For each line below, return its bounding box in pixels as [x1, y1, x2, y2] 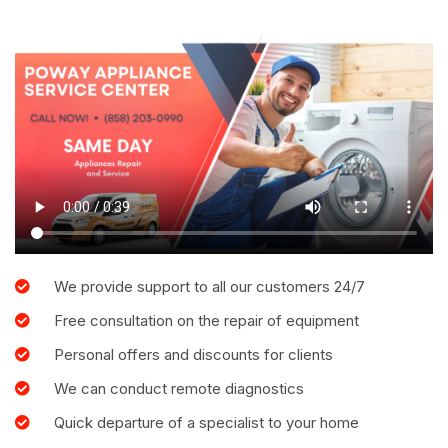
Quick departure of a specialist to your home [53, 412, 359, 432]
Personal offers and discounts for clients [53, 344, 333, 364]
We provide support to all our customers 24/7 [53, 276, 365, 296]
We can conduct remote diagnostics [53, 378, 304, 398]
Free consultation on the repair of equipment [53, 310, 359, 330]
